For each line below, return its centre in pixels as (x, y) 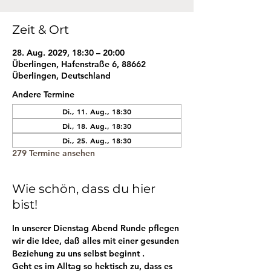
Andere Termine (43, 94)
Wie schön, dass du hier (84, 189)
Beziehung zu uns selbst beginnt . (80, 253)
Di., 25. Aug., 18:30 (97, 140)
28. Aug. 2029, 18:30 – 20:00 (68, 53)
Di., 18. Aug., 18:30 (97, 126)
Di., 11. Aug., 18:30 (97, 111)
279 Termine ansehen (54, 153)
